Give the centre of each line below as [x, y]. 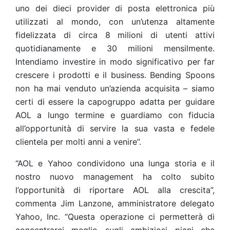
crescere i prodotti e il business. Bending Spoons [115, 75]
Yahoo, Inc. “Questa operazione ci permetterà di [115, 217]
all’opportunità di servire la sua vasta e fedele [115, 128]
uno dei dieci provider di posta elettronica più [115, 8]
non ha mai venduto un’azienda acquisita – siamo [115, 88]
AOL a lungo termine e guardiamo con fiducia [115, 115]
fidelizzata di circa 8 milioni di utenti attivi [115, 35]
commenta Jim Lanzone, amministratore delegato [115, 203]
